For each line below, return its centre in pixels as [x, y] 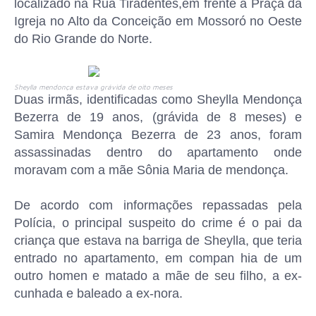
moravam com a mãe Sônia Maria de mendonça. [151, 170]
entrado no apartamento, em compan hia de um [158, 258]
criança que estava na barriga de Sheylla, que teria [158, 241]
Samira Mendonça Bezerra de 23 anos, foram [158, 135]
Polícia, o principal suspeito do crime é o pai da [158, 223]
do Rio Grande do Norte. [83, 39]
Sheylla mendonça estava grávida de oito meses [93, 87]
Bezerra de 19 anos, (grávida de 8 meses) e [158, 117]
